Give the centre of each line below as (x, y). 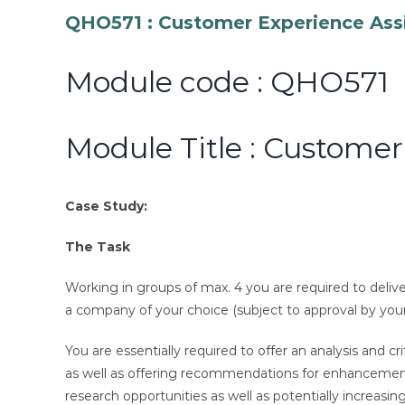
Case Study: (106, 206)
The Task (98, 246)
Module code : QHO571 (227, 81)
